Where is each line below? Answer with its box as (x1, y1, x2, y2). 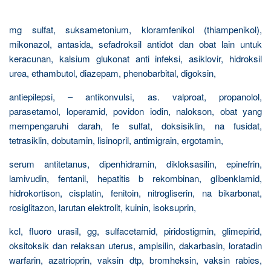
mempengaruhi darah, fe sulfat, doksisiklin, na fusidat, (9, 119, 262, 132)
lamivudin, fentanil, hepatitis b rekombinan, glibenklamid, (9, 172, 262, 184)
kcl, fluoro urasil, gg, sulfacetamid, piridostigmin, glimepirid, (9, 224, 262, 237)
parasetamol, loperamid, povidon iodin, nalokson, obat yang (9, 105, 262, 117)
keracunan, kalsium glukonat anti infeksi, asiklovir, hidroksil (9, 52, 262, 65)
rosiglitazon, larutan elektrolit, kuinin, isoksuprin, (9, 201, 196, 214)
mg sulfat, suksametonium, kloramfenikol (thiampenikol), (9, 23, 262, 36)
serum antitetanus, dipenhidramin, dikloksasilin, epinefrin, (9, 157, 262, 170)
